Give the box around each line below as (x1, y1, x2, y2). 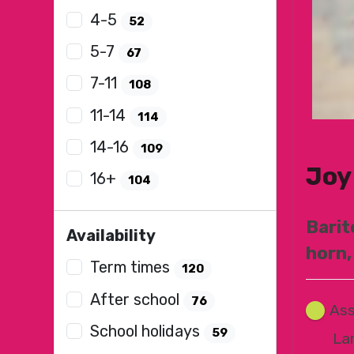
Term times (90, 258, 175, 277)
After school (90, 289, 184, 309)
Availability (66, 226, 156, 246)
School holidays (90, 321, 205, 341)
